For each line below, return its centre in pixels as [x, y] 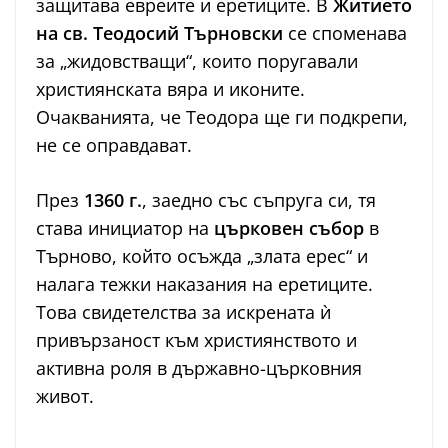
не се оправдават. [114, 145]
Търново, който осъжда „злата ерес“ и [202, 256]
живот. [65, 396]
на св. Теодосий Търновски [159, 33]
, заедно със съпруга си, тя [259, 200]
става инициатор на [125, 228]
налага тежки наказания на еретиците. [204, 284]
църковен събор [289, 228]
